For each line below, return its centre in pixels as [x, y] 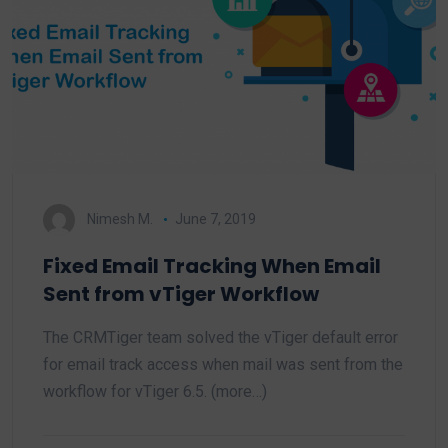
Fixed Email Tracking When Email [212, 266]
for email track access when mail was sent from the [223, 364]
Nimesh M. [120, 218]
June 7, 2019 [215, 218]
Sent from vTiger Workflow [181, 294]
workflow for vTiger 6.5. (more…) [155, 391]
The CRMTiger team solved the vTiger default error [220, 337]
